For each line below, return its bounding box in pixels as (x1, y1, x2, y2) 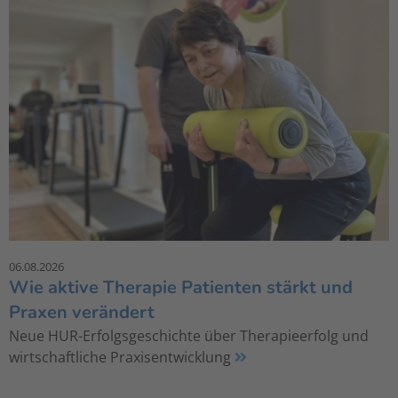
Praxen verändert (9, 300, 155, 325)
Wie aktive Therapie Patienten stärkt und (9, 275, 353, 300)
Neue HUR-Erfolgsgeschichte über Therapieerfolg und (9, 326, 369, 346)
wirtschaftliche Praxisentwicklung (9, 347, 235, 368)
